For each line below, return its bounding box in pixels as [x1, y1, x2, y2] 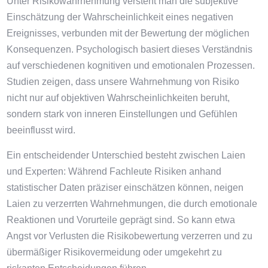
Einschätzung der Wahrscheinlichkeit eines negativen [7, 12, 234, 22]
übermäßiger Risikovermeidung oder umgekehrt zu [7, 247, 223, 257]
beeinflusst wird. [7, 125, 76, 135]
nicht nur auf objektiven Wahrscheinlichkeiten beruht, [7, 93, 230, 103]
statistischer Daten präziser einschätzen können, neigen [7, 182, 244, 193]
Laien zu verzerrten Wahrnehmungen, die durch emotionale [7, 199, 258, 209]
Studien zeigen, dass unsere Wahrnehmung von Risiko [7, 77, 240, 87]
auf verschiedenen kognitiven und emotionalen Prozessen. [7, 60, 255, 71]
